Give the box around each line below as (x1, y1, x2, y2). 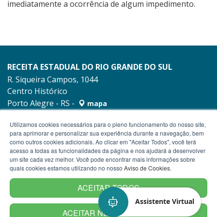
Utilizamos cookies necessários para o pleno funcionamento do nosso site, (10, 120, 206, 128)
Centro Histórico (7, 86, 67, 97)
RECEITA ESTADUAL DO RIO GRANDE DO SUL (7, 62, 172, 73)
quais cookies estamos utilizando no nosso (10, 164, 124, 172)
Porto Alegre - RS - (7, 98, 77, 109)
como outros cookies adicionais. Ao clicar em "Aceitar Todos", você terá (10, 138, 196, 146)
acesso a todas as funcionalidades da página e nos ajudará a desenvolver (10, 146, 205, 155)
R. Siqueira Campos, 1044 (7, 74, 98, 85)
